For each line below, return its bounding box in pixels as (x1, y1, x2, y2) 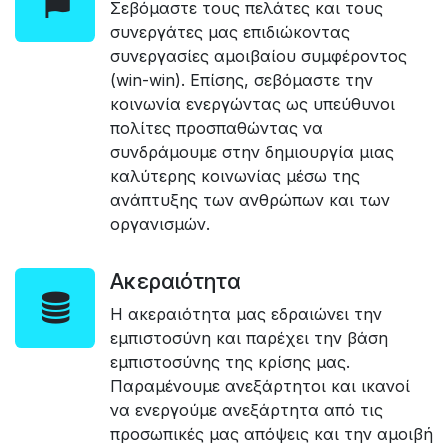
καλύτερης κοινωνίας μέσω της (110, 165, 360, 186)
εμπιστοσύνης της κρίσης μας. (110, 351, 350, 372)
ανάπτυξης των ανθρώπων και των (110, 189, 390, 210)
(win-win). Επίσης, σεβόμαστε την (110, 69, 373, 90)
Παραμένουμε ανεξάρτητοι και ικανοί (110, 375, 410, 396)
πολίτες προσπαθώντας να (110, 117, 323, 138)
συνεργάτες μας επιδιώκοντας (110, 21, 350, 42)
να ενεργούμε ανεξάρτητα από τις (110, 399, 383, 420)
